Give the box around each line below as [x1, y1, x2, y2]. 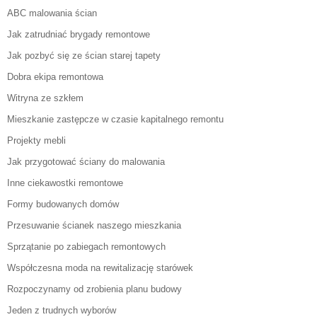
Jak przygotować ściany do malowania [7, 156, 165, 168]
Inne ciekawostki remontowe [7, 178, 123, 189]
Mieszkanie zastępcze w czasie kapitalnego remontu [7, 114, 224, 125]
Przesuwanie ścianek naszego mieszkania [7, 220, 181, 231]
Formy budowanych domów [7, 199, 119, 210]
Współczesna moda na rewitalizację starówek [7, 263, 193, 274]
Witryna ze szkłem [7, 93, 83, 104]
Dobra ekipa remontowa [7, 71, 103, 83]
